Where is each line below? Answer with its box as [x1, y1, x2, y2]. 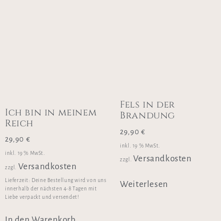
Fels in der [120, 98, 175, 111]
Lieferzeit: [5, 177, 32, 183]
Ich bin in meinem [5, 106, 97, 119]
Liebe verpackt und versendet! [5, 194, 79, 200]
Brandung [120, 109, 176, 122]
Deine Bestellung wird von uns [32, 177, 107, 183]
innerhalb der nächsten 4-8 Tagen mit [5, 185, 97, 191]
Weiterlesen [120, 180, 168, 189]
